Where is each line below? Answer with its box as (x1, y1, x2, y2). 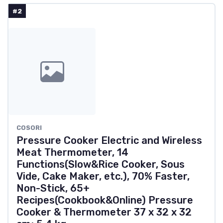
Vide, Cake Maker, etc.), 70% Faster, (16, 170, 190, 183)
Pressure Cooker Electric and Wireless (16, 134, 202, 147)
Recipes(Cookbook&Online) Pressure (16, 194, 193, 207)
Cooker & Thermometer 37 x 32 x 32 (16, 206, 192, 219)
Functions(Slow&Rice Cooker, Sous (16, 158, 185, 171)
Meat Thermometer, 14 (16, 146, 128, 159)
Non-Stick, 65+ (16, 182, 90, 195)
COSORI (16, 124, 42, 132)
